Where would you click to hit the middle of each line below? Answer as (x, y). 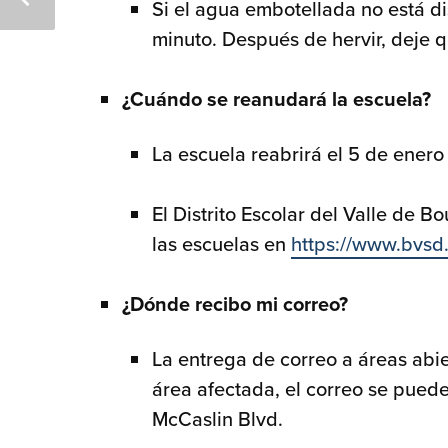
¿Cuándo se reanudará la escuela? (276, 99)
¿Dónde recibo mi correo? (235, 304)
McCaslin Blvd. (217, 419)
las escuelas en (221, 244)
